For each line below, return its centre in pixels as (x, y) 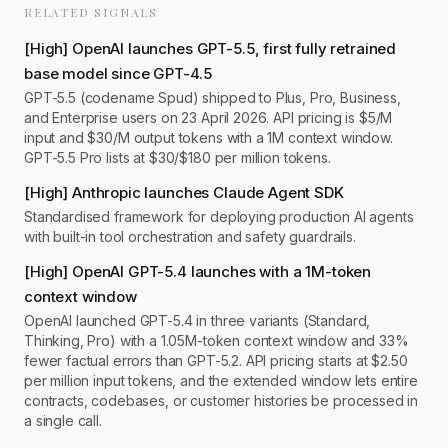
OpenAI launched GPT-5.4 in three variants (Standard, (197, 320)
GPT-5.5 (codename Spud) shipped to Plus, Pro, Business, (212, 97)
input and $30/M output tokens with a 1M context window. (208, 137)
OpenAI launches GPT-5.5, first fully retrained (234, 48)
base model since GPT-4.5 (118, 73)
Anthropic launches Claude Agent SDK (207, 192)
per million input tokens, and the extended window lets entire (221, 380)
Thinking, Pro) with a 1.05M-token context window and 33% (216, 340)
